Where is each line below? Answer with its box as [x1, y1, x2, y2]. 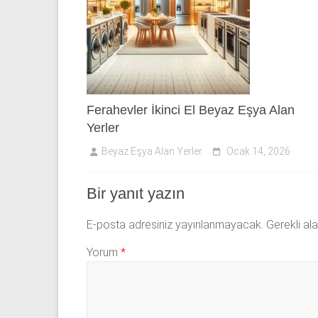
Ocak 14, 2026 [226, 146, 290, 158]
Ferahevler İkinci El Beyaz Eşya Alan [87, 103, 295, 118]
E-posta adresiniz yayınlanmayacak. [87, 218, 263, 232]
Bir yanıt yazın [87, 185, 185, 203]
